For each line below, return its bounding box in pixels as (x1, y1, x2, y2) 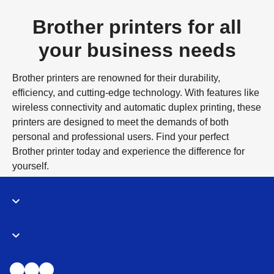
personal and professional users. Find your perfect (12, 131, 229, 142)
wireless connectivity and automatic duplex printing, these (12, 102, 261, 113)
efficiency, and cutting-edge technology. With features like (12, 87, 259, 98)
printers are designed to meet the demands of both (12, 116, 229, 127)
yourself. (12, 160, 49, 171)
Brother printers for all (32, 15, 242, 38)
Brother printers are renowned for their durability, (12, 72, 220, 83)
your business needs (38, 39, 236, 61)
